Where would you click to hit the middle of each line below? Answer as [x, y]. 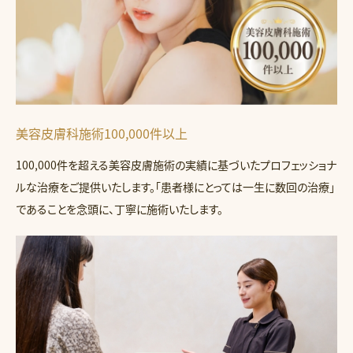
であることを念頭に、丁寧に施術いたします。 [119, 209]
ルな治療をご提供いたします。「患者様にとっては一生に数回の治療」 [175, 187]
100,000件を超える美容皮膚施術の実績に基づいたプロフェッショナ [176, 165]
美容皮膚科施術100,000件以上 [102, 134]
